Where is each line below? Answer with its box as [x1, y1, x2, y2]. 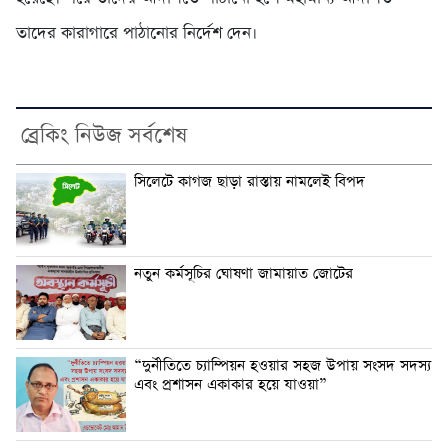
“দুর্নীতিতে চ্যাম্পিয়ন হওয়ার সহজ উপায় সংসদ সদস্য [134, 356, 431, 377]
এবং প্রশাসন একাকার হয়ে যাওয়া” [134, 375, 327, 396]
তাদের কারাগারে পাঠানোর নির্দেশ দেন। [16, 22, 257, 46]
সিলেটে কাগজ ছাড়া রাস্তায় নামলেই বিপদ [134, 172, 365, 193]
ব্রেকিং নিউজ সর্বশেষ [21, 121, 187, 152]
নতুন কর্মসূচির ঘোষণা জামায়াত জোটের [134, 264, 353, 285]
